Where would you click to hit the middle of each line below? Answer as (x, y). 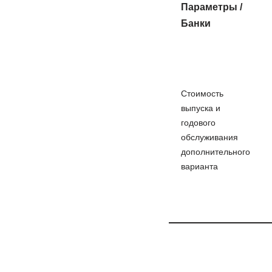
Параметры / (211, 7)
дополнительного (215, 152)
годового (198, 123)
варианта (199, 166)
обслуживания (209, 137)
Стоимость (202, 93)
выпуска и (200, 108)
